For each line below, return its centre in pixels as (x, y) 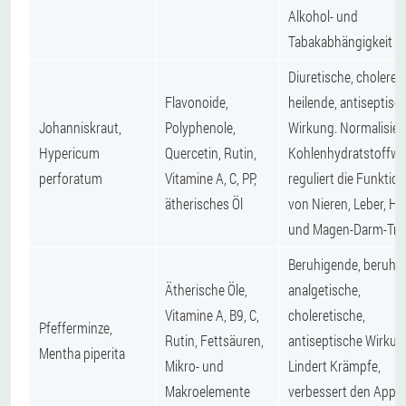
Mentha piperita (82, 353)
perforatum (71, 178)
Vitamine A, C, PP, (211, 178)
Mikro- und (194, 365)
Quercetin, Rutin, (211, 152)
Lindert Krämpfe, (334, 365)
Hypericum (69, 152)
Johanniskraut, (80, 127)
